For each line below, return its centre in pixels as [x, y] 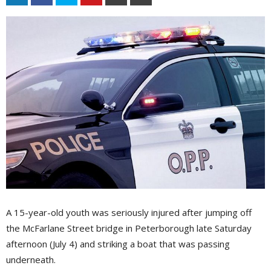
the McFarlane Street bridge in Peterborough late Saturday [129, 228]
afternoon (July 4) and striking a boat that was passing [118, 244]
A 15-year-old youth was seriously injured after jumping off [129, 213]
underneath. [31, 260]
